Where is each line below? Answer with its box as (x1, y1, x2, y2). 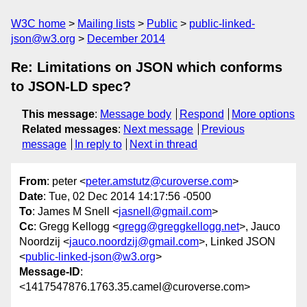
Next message (123, 123, 193, 135)
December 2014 (87, 33, 165, 45)
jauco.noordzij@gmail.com (69, 236, 199, 248)
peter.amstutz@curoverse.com (86, 175, 232, 188)
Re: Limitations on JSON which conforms (11, 60, 282, 75)
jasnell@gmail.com (119, 206, 212, 218)
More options (232, 108, 295, 120)
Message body (100, 108, 171, 120)
